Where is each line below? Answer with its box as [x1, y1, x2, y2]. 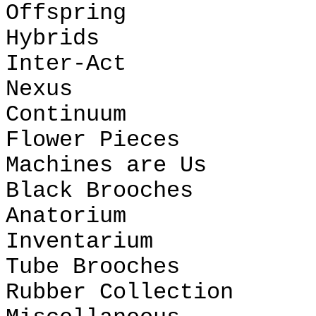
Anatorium [6, 204, 126, 229]
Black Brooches [6, 178, 193, 204]
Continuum [6, 102, 126, 128]
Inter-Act [6, 51, 126, 77]
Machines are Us [6, 153, 207, 178]
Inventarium [6, 229, 153, 255]
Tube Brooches [6, 255, 180, 280]
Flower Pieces [6, 128, 180, 153]
